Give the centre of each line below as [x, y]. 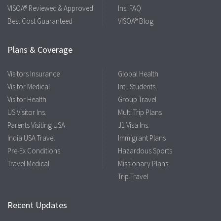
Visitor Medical [29, 86]
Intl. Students [137, 86]
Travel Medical [28, 163]
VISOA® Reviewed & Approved [50, 8]
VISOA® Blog [136, 21]
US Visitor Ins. [27, 112]
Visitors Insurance [34, 74]
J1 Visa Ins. [134, 125]
